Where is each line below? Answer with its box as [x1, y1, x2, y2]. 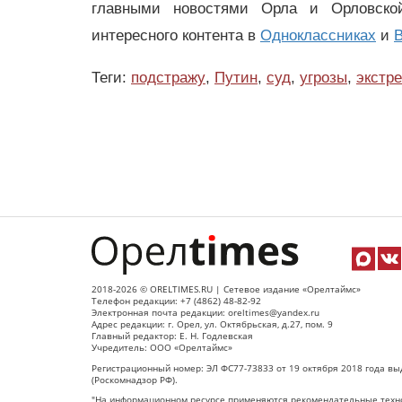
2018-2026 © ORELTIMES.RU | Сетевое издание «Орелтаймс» [92, 283, 361, 295]
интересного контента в [92, 26, 260, 44]
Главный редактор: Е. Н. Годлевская [92, 329, 253, 342]
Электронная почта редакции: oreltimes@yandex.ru [92, 306, 319, 319]
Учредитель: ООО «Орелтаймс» [92, 341, 232, 354]
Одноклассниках [260, 26, 376, 44]
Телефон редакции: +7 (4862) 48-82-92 [92, 294, 261, 307]
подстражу [131, 68, 205, 86]
